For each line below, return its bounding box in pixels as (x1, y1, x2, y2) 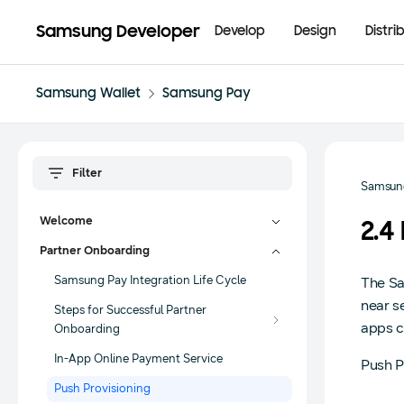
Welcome (40, 214, 93, 228)
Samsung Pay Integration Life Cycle (54, 273, 246, 288)
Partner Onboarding (40, 243, 150, 258)
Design (294, 24, 336, 39)
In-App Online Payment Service (54, 352, 223, 366)
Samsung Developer (36, 23, 200, 41)
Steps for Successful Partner (54, 303, 207, 317)
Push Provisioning (54, 381, 151, 396)
